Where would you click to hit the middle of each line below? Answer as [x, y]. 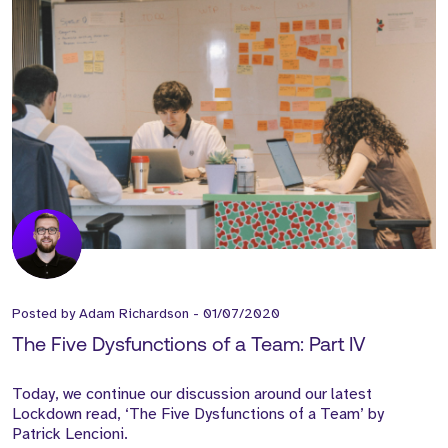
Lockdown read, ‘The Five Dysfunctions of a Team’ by [198, 413]
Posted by [45, 313]
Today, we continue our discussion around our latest [192, 393]
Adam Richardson [134, 313]
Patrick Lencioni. [70, 433]
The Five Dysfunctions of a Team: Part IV [189, 345]
